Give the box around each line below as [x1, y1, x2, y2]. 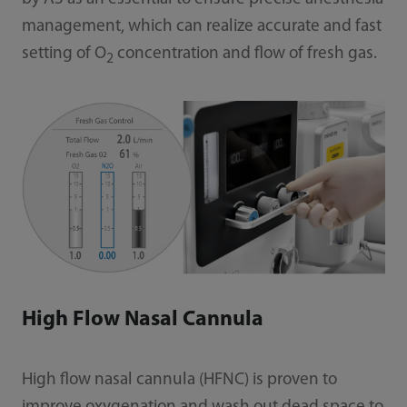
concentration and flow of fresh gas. [113, 45, 377, 63]
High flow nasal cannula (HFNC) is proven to [21, 372, 337, 390]
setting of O [21, 45, 106, 63]
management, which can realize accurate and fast [21, 17, 382, 35]
